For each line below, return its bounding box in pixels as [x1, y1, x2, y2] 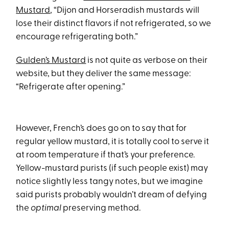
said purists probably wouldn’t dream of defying [16, 191, 208, 199]
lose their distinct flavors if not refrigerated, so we [16, 19, 212, 28]
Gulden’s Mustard [16, 56, 86, 65]
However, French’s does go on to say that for [16, 124, 187, 133]
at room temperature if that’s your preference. [16, 151, 195, 159]
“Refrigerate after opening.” [16, 83, 126, 91]
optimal [31, 204, 63, 213]
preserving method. [63, 204, 141, 213]
